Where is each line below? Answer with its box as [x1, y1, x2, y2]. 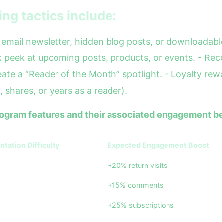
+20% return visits [108, 161, 167, 169]
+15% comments [108, 181, 164, 189]
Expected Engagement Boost [108, 141, 209, 149]
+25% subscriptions [108, 201, 174, 209]
